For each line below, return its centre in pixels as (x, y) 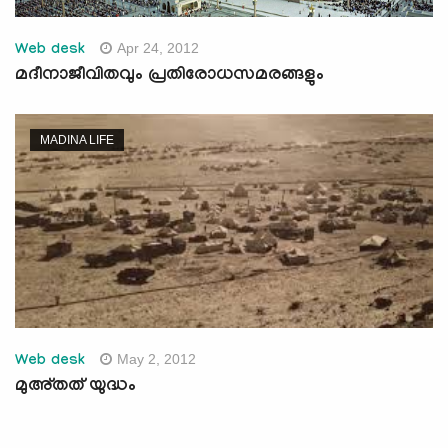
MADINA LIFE (77, 139)
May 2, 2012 (157, 358)
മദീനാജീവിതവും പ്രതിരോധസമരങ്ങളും (169, 76)
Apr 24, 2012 (158, 47)
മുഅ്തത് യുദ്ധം (75, 387)
